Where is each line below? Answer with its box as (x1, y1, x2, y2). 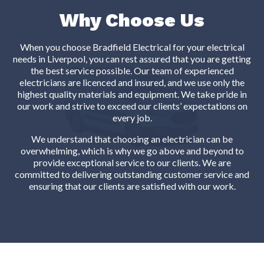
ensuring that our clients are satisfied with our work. (28, 180, 236, 192)
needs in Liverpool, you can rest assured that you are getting (13, 53, 251, 65)
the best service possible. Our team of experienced (30, 65, 234, 77)
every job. (112, 112, 152, 124)
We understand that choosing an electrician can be (31, 133, 233, 145)
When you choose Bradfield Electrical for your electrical (19, 41, 245, 53)
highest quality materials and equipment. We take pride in (17, 88, 247, 100)
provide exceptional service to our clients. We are (33, 157, 231, 169)
